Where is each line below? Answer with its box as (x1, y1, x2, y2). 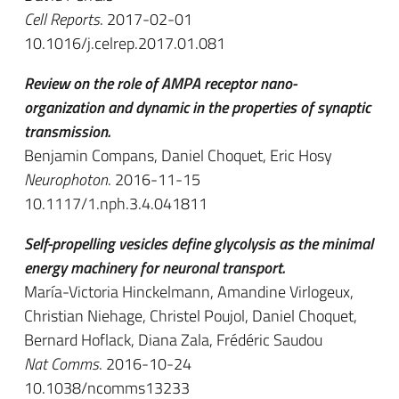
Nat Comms (24, 352, 99, 376)
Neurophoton (24, 167, 108, 191)
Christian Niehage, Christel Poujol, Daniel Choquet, (24, 304, 357, 328)
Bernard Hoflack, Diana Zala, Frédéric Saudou (24, 328, 322, 352)
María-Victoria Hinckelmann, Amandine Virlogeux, (24, 280, 354, 304)
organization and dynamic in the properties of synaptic (24, 95, 370, 119)
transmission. (24, 119, 110, 143)
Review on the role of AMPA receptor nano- (24, 71, 297, 95)
